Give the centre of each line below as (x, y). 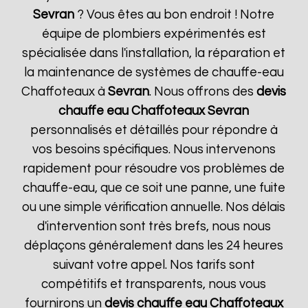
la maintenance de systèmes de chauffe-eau (154, 73)
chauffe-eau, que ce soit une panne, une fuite (154, 188)
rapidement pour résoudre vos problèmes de (154, 169)
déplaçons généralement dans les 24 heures (154, 246)
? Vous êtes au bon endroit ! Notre (175, 15)
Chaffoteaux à (65, 92)
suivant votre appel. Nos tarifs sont (154, 265)
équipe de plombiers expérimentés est (154, 34)
